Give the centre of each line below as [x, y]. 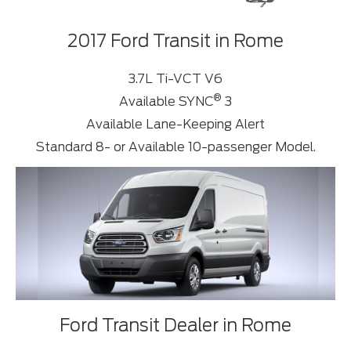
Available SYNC [166, 102]
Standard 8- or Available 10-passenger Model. [175, 147]
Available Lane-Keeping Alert [175, 125]
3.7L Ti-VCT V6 [175, 79]
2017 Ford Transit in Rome [175, 41]
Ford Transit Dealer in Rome [175, 325]
